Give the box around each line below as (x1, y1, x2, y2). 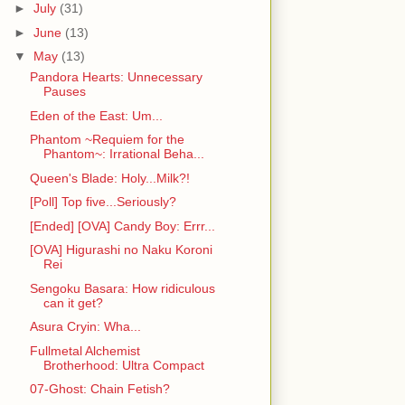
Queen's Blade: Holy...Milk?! (29, 170, 190, 185)
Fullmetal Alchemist (29, 343, 140, 358)
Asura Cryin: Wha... (29, 319, 141, 334)
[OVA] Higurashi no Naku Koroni (29, 242, 212, 258)
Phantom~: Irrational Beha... (42, 146, 204, 162)
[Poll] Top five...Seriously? (29, 194, 176, 210)
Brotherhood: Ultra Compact (42, 357, 204, 372)
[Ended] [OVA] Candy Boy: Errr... (29, 218, 215, 233)
